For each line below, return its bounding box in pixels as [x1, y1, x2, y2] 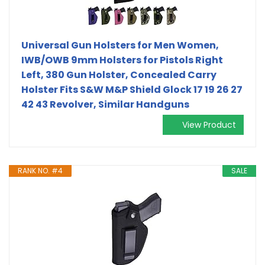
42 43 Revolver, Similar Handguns [21, 97, 189, 111]
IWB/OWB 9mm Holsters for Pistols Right [21, 53, 223, 67]
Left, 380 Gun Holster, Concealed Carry [21, 67, 216, 82]
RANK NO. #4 [18, 165, 63, 176]
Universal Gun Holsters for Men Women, [21, 38, 219, 52]
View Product [182, 118, 236, 131]
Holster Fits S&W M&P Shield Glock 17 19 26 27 [21, 82, 243, 96]
